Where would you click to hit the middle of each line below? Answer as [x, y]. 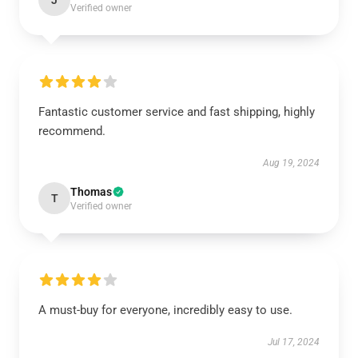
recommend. [72, 131]
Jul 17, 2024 [294, 342]
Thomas [91, 192]
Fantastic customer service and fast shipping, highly [177, 112]
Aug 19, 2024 [291, 163]
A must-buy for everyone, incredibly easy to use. [165, 310]
